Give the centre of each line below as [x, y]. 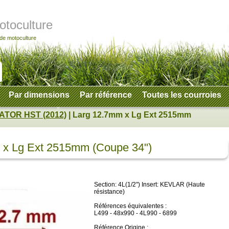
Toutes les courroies [182, 95]
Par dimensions [39, 95]
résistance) [110, 192]
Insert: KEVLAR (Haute [173, 185]
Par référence [106, 95]
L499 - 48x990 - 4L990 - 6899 [135, 213]
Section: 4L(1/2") [118, 185]
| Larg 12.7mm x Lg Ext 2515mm [129, 115]
